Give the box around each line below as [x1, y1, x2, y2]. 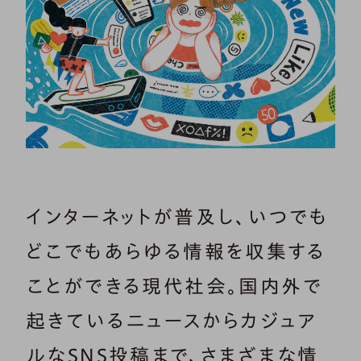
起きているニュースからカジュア [26, 311, 316, 331]
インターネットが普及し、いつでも [26, 207, 329, 227]
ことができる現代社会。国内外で [26, 276, 322, 297]
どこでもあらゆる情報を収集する [26, 242, 326, 262]
